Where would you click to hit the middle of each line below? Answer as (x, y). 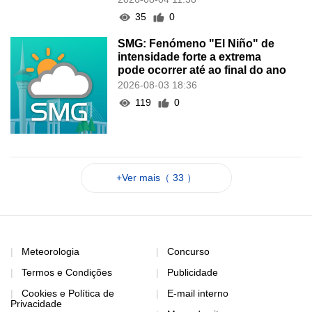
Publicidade (193, 272)
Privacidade (36, 303)
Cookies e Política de (68, 293)
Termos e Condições (67, 272)
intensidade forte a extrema (190, 57)
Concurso (188, 251)
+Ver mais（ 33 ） (156, 177)
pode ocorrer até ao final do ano (202, 70)
